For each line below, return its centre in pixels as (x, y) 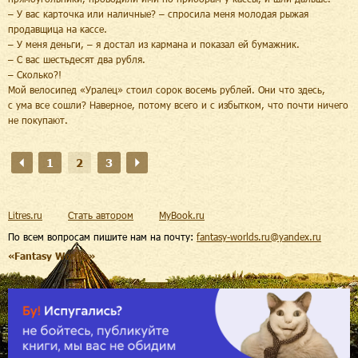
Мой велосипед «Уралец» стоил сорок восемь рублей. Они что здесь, (167, 89)
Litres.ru (25, 215)
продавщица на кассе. (58, 28)
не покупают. (38, 119)
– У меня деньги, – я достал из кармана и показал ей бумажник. (154, 44)
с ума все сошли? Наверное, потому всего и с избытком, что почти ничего (178, 104)
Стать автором (101, 215)
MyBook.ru (182, 215)
